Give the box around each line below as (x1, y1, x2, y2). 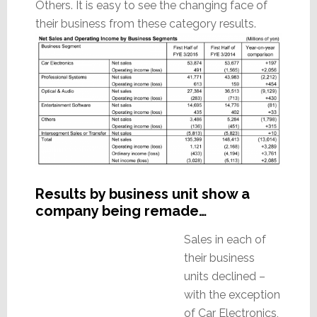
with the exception (183, 287, 280, 301)
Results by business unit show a (35, 185, 250, 202)
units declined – (183, 269, 265, 283)
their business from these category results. (35, 16, 256, 30)
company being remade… (35, 202, 207, 219)
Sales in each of (183, 232, 266, 246)
